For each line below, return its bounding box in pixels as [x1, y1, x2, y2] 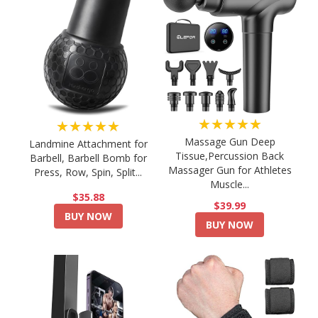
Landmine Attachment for [28, 136, 148, 150]
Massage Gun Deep [184, 135, 275, 149]
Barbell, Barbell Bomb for [29, 150, 147, 165]
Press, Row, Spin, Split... [34, 165, 143, 179]
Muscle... [210, 177, 250, 192]
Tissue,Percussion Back [175, 149, 285, 163]
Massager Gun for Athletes [168, 163, 292, 177]
